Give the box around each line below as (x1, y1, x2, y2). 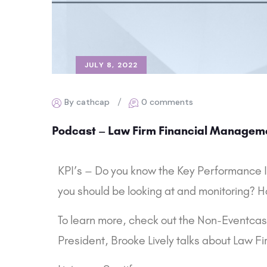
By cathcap (64, 97, 110, 108)
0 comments (141, 97, 193, 108)
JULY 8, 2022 (85, 60, 138, 70)
